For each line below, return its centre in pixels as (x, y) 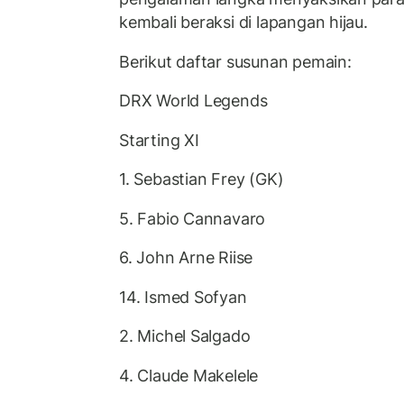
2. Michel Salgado (185, 336)
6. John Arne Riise (186, 258)
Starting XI (159, 140)
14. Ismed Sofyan (183, 297)
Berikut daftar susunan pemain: (235, 61)
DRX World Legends (193, 101)
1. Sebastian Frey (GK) (202, 179)
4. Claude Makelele (189, 375)
